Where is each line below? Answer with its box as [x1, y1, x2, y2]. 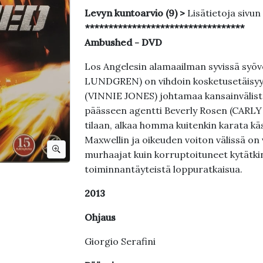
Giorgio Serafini [84, 235, 156, 247]
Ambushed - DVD [84, 36, 162, 48]
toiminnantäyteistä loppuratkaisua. [84, 163, 242, 175]
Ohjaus [84, 211, 116, 223]
